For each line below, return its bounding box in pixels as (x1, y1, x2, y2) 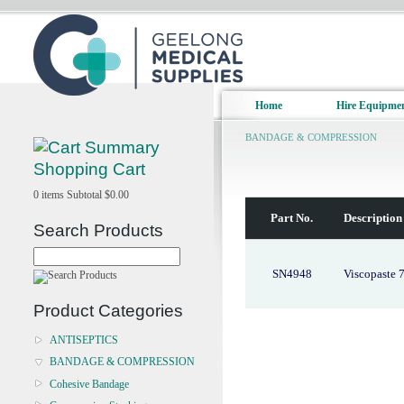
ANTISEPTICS (50, 334, 118, 347)
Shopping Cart (33, 160, 145, 179)
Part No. (271, 211, 313, 225)
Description (344, 211, 402, 225)
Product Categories (33, 301, 183, 320)
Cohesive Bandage (50, 377, 129, 390)
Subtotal (67, 188, 105, 201)
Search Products (33, 221, 163, 240)
